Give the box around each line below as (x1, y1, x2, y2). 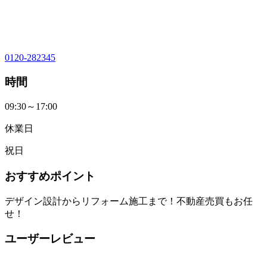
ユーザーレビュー (5, 232, 95, 246)
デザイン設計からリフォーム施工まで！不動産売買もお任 (5, 195, 253, 206)
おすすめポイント (5, 170, 95, 183)
